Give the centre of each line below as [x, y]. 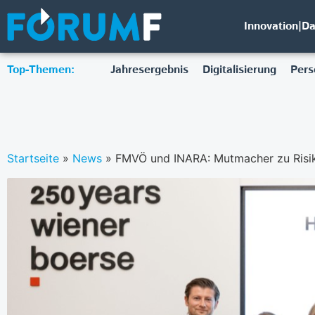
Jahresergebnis [149, 70]
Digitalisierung [239, 70]
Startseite [33, 158]
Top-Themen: [41, 70]
